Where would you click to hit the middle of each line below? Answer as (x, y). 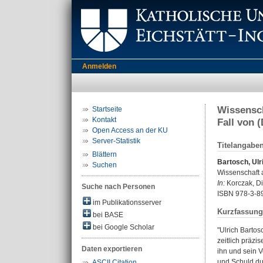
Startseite (107, 109)
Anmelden (99, 66)
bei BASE (107, 215)
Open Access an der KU (130, 130)
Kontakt (104, 120)
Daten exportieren (112, 249)
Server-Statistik (116, 141)
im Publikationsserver (126, 203)
